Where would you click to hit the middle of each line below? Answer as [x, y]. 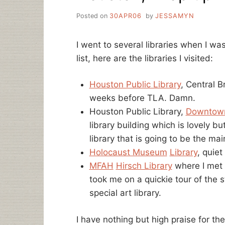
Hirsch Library [144, 166]
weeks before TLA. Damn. [142, 98]
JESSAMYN [175, 16]
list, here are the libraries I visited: [145, 58]
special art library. [125, 193]
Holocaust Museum [128, 152]
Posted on [93, 16]
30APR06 [126, 16]
